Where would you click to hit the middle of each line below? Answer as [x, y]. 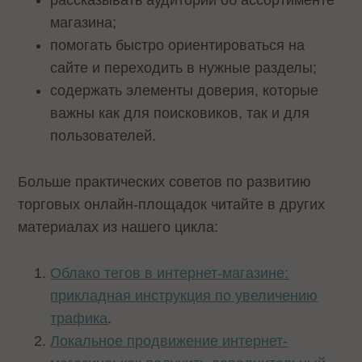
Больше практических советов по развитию [165, 182]
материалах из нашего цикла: [122, 227]
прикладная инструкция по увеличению [184, 295]
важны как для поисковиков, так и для [180, 114]
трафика [79, 318]
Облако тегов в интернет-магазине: [170, 273]
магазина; [86, 23]
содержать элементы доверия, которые [185, 91]
